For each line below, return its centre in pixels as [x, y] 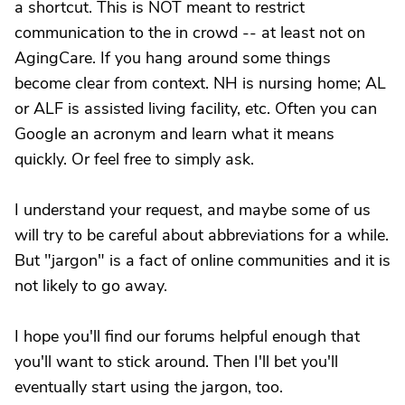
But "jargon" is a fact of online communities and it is [202, 260]
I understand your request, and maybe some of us [193, 210]
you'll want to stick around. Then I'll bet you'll [176, 362]
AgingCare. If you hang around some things [173, 58]
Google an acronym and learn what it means [174, 134]
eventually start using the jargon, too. [149, 387]
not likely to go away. [91, 286]
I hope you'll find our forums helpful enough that [187, 336]
